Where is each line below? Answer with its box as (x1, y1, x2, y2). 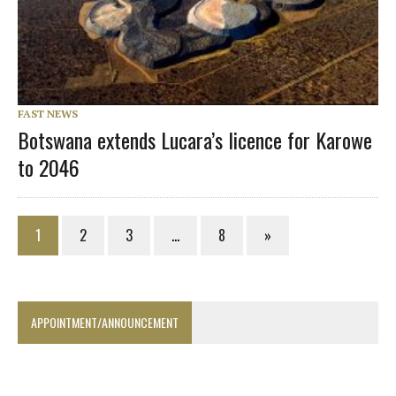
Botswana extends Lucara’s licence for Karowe (18, 123, 372, 156)
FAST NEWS (18, 106, 78, 120)
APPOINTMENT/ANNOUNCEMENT (31, 312, 179, 331)
